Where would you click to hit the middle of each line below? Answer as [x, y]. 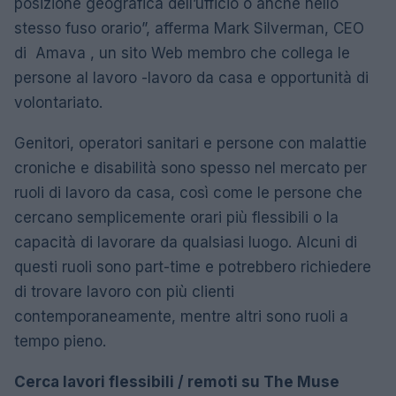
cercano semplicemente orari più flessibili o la [176, 217]
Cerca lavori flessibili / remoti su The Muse [177, 381]
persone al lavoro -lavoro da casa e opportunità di [191, 77]
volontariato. [58, 102]
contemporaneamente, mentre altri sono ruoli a [181, 316]
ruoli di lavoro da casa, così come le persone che [188, 192]
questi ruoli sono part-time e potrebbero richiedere [193, 267]
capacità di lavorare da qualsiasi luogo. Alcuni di [186, 242]
